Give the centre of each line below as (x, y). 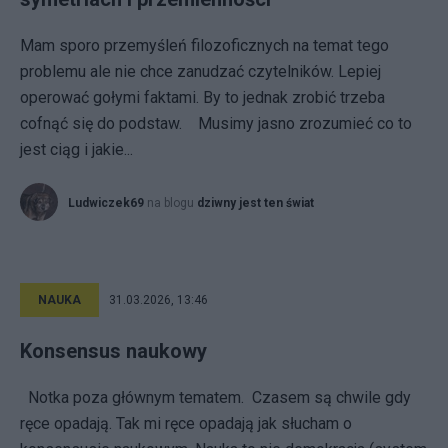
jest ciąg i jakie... (76, 149)
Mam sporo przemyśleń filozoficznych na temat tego (204, 45)
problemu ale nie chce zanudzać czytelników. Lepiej (200, 71)
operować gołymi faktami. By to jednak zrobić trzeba (202, 97)
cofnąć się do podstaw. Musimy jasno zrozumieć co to (216, 123)
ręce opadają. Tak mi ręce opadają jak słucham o (186, 423)
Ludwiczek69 (106, 203)
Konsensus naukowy (113, 351)
